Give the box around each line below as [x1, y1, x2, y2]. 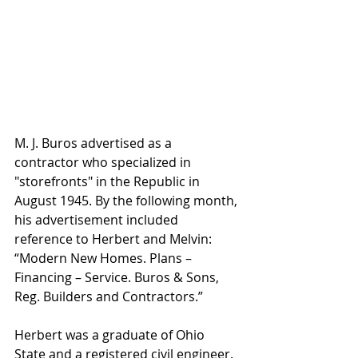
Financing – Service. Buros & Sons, [14, 268, 222, 287]
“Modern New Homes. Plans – [14, 249, 195, 268]
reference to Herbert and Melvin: [14, 230, 215, 249]
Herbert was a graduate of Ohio [14, 326, 208, 344]
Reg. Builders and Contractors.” [14, 288, 203, 306]
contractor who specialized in [14, 153, 194, 172]
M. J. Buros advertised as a [14, 134, 175, 153]
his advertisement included [14, 211, 181, 229]
